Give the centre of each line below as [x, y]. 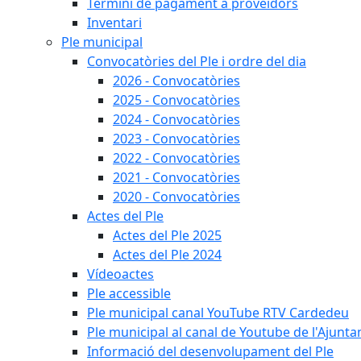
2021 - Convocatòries [176, 177]
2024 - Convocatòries [176, 119]
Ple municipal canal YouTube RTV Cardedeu [218, 313]
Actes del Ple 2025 [167, 235]
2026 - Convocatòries [176, 81]
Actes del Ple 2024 [167, 255]
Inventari [114, 23]
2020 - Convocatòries [176, 197]
